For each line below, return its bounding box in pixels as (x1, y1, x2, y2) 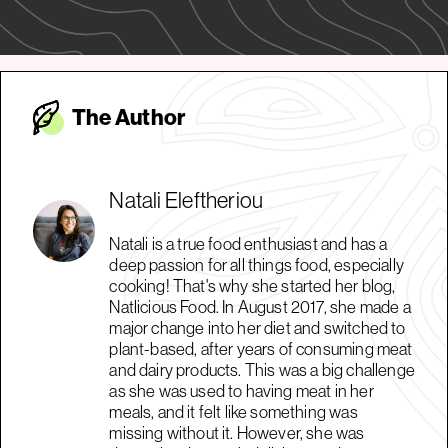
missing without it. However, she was (109, 421, 365, 443)
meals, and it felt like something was (109, 400, 358, 422)
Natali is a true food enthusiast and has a (109, 232, 388, 254)
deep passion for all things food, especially (109, 253, 404, 275)
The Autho (72, 103, 177, 132)
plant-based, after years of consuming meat (109, 337, 413, 359)
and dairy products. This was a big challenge (109, 358, 415, 380)
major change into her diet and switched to (109, 316, 406, 338)
